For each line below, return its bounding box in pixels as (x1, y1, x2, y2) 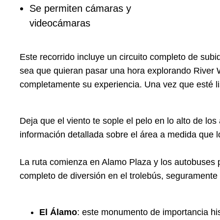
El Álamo (39, 207, 77, 218)
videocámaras (29, 18, 90, 29)
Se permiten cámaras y (29, 3, 131, 14)
